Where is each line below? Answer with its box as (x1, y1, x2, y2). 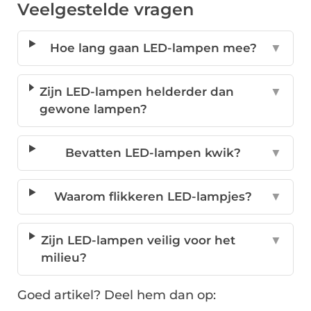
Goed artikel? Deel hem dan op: (17, 287, 216, 303)
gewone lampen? (40, 102, 148, 117)
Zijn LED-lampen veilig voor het (41, 233, 236, 248)
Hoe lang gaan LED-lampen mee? (49, 41, 257, 56)
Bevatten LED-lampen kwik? (65, 146, 241, 160)
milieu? (41, 251, 87, 265)
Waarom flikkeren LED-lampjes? (54, 190, 252, 204)
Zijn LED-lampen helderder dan (40, 85, 235, 99)
